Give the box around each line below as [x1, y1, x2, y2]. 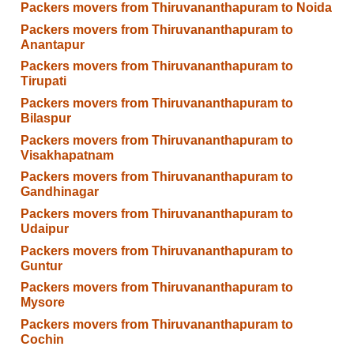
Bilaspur [20, 111, 71, 126]
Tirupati [20, 74, 66, 88]
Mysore [20, 296, 65, 310]
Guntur [20, 258, 62, 273]
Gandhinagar [20, 185, 99, 199]
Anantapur [20, 37, 85, 51]
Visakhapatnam [20, 148, 114, 162]
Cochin [20, 332, 64, 346]
